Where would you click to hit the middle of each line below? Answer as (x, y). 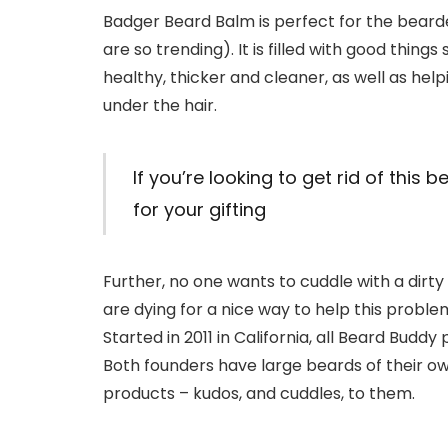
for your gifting (199, 209)
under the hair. (160, 105)
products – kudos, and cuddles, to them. (259, 393)
